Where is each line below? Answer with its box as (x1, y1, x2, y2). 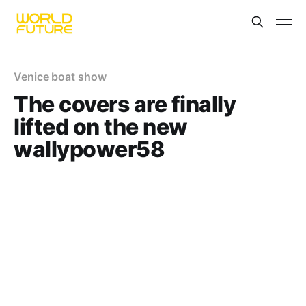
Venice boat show (14, 70, 107, 83)
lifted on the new (14, 113, 188, 140)
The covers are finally (14, 91, 236, 117)
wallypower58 (14, 136, 165, 163)
